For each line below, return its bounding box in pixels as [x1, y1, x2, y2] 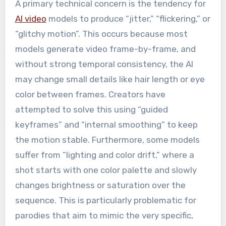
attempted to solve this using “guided [15, 104, 168, 115]
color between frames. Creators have [15, 89, 165, 100]
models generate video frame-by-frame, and [15, 44, 196, 54]
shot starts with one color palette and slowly [15, 165, 197, 176]
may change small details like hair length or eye [15, 74, 205, 85]
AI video [15, 14, 46, 24]
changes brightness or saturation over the [15, 180, 186, 191]
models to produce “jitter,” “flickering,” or [46, 14, 210, 24]
